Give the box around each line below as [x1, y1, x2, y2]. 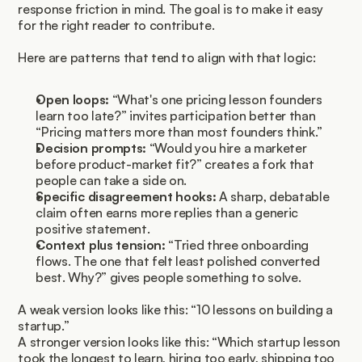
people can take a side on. [36, 172, 187, 189]
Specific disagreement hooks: [36, 188, 217, 205]
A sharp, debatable [216, 188, 330, 205]
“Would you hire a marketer [145, 140, 307, 157]
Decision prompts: [36, 140, 146, 157]
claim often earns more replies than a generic [36, 204, 299, 221]
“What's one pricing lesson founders [108, 91, 322, 108]
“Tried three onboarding [165, 237, 309, 254]
